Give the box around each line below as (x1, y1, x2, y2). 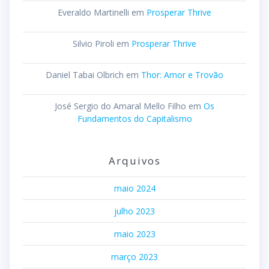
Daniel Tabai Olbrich (46, 69, 124, 81)
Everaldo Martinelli (58, 7, 129, 19)
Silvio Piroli (73, 38, 114, 50)
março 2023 (111, 251, 158, 263)
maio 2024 (113, 183, 156, 195)
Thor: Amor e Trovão (141, 69, 223, 81)
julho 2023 (114, 205, 155, 217)
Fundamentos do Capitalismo (77, 113, 192, 125)
